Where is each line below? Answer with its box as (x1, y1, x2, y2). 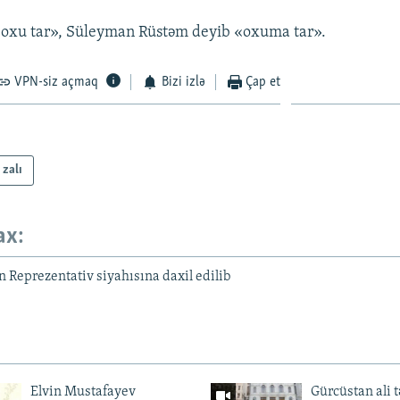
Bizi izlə (161, 74, 205, 89)
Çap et (246, 74, 281, 89)
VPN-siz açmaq (14, 74, 99, 89)
